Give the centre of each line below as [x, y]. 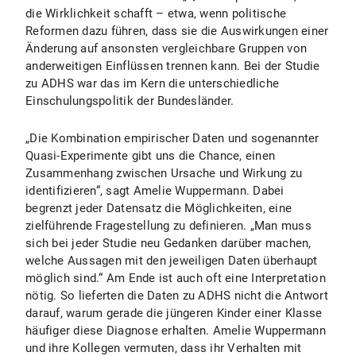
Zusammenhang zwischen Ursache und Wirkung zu [164, 173]
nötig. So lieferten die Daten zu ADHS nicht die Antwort [177, 296]
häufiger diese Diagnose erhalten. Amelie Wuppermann [176, 331]
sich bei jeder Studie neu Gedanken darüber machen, [168, 243]
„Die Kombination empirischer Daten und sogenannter [172, 138]
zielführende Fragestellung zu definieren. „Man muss [168, 226]
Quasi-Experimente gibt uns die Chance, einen [150, 156]
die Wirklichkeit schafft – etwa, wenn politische [156, 14]
